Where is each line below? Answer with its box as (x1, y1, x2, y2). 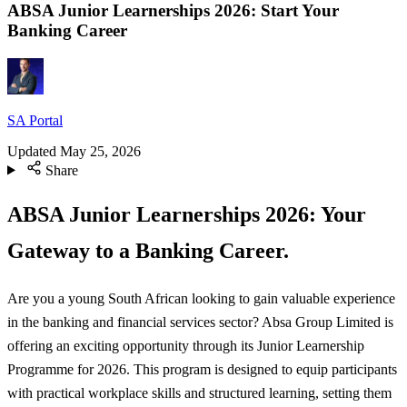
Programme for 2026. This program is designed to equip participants (7, 361, 397, 377)
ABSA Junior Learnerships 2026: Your (7, 203, 366, 227)
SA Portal (7, 112, 63, 128)
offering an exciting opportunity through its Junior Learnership (7, 337, 364, 353)
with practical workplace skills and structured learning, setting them (7, 384, 392, 401)
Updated (7, 143, 56, 159)
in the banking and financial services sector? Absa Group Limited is (7, 313, 393, 330)
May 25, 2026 (60, 143, 141, 159)
